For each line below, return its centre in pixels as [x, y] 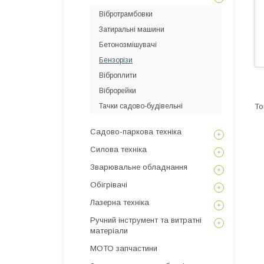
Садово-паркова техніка [136, 132]
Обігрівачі [109, 185]
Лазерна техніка [120, 202]
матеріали [109, 231]
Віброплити [118, 75]
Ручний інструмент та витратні [146, 220]
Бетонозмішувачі [128, 45]
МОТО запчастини [124, 248]
